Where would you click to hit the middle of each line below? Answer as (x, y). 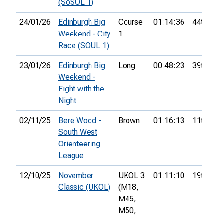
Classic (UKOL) (84, 187)
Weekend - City (84, 34)
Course (130, 22)
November (76, 176)
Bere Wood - (80, 121)
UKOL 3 (131, 176)
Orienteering (79, 144)
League (71, 156)
